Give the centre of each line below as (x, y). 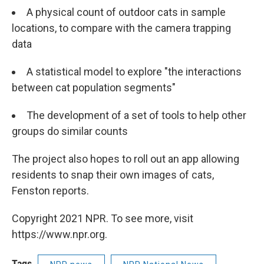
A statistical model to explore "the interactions (134, 72)
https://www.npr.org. (60, 235)
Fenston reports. (50, 191)
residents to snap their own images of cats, (113, 175)
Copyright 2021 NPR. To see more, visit (103, 219)
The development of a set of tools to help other (136, 115)
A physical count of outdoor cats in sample (126, 12)
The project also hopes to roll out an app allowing (126, 159)
